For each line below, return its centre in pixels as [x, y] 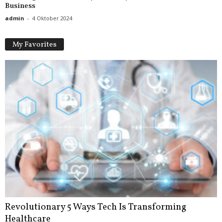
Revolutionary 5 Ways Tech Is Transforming [96, 207]
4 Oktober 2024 [52, 18]
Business [20, 6]
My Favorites [34, 45]
